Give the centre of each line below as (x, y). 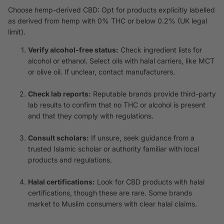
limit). (18, 31)
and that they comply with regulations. (91, 115)
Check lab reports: (59, 93)
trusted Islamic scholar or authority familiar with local (113, 148)
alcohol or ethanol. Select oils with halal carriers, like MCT (121, 60)
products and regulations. (70, 159)
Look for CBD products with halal (150, 181)
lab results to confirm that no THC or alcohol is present (117, 104)
